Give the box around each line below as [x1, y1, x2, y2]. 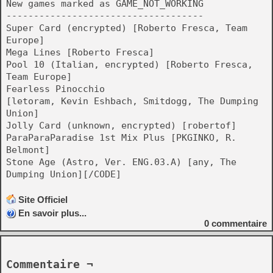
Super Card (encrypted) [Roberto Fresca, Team [6, 23, 247, 34]
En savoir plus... [18, 208, 87, 218]
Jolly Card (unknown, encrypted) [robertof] [6, 120, 236, 131]
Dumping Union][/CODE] [6, 169, 121, 180]
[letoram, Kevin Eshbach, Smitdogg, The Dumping [6, 96, 258, 107]
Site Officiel [18, 194, 68, 205]
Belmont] [6, 144, 50, 155]
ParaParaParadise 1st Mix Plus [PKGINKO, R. [6, 132, 236, 143]
